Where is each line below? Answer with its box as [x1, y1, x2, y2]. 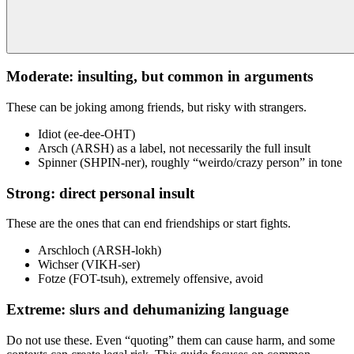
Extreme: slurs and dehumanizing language [6, 301, 288, 318]
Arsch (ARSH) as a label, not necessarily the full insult [38, 141, 311, 155]
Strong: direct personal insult [6, 184, 194, 201]
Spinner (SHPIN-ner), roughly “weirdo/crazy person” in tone [38, 156, 342, 169]
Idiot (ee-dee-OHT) [38, 127, 135, 141]
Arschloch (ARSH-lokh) [38, 243, 161, 258]
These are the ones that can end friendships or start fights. [6, 217, 291, 231]
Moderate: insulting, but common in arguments [6, 68, 313, 85]
